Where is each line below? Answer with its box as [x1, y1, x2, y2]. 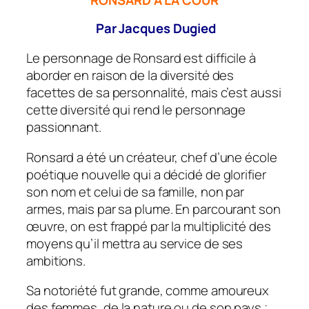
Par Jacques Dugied [92, 19, 217, 37]
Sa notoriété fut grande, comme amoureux [26, 281, 270, 300]
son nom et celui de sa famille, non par [26, 182, 245, 201]
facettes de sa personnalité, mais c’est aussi [26, 83, 281, 102]
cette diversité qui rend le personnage [26, 101, 246, 119]
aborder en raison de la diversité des [26, 66, 235, 85]
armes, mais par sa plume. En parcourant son [26, 199, 281, 218]
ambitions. [26, 251, 86, 270]
